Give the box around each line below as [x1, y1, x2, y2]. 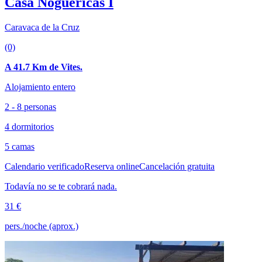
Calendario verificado [5, 161, 84, 171]
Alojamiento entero [5, 81, 75, 92]
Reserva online [84, 161, 139, 171]
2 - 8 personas [5, 101, 56, 112]
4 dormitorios [5, 121, 54, 132]
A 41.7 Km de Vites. [5, 61, 82, 72]
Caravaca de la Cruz [5, 22, 80, 32]
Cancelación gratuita [139, 161, 215, 171]
